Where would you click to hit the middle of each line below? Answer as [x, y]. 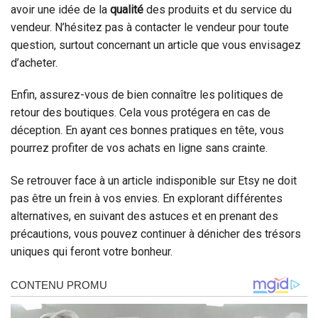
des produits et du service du [218, 9]
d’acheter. [34, 62]
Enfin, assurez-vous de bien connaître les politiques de [147, 95]
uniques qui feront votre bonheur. [92, 252]
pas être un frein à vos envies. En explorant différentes [147, 199]
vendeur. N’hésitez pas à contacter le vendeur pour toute [150, 27]
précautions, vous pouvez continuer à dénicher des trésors [156, 234]
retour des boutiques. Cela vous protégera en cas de [141, 113]
